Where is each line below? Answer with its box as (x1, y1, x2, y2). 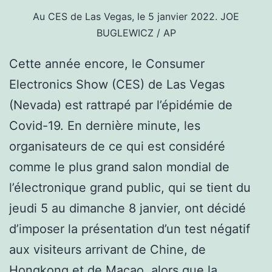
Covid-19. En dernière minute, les (9, 118, 200, 134)
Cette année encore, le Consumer (9, 56, 205, 72)
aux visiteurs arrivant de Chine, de (9, 242, 206, 257)
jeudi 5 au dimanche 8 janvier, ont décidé (9, 201, 246, 216)
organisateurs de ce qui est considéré (9, 139, 225, 154)
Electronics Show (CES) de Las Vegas (9, 77, 225, 92)
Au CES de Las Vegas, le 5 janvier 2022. (33, 10, 220, 23)
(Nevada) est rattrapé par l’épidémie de (9, 98, 233, 113)
